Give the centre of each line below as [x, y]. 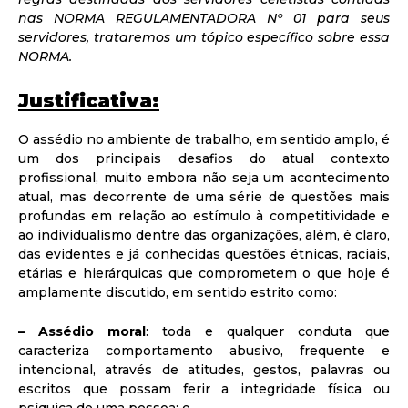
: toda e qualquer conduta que [268, 332]
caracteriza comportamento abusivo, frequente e [204, 351]
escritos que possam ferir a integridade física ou [204, 389]
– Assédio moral [82, 332]
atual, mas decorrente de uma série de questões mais [204, 197]
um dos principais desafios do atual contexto [204, 159]
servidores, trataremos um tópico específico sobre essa [204, 38]
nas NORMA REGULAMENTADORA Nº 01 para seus [204, 19]
